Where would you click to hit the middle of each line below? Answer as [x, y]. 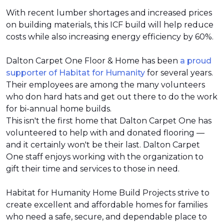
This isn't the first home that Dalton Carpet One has [109, 121]
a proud [196, 61]
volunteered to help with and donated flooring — [105, 133]
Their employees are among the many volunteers [105, 85]
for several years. [179, 73]
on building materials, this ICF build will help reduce [110, 25]
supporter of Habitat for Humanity [75, 73]
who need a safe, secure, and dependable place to [106, 217]
